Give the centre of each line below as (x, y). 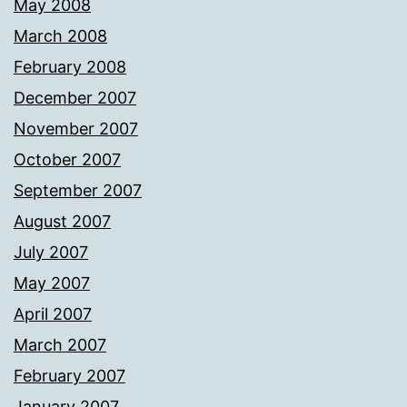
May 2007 (52, 283)
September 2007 (78, 191)
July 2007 (51, 253)
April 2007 (53, 314)
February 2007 (69, 376)
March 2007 (60, 345)
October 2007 (67, 160)
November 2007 (76, 129)
